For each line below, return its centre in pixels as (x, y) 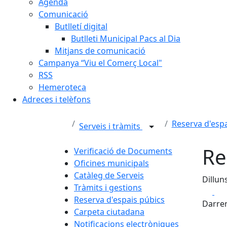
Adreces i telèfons (56, 99)
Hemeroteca (62, 87)
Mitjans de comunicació (100, 51)
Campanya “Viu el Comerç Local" (100, 63)
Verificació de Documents (123, 151)
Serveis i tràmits (111, 126)
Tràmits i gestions (108, 187)
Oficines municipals (111, 163)
